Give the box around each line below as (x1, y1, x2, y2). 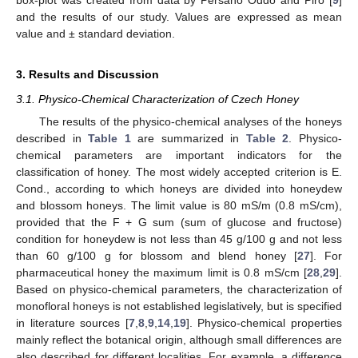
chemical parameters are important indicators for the (16, 149, 342, 162)
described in (16, 132, 89, 145)
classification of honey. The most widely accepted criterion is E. (16, 165, 342, 179)
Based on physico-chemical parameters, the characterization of (16, 283, 342, 296)
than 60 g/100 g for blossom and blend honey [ (16, 249, 297, 263)
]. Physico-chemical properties (185, 316, 343, 330)
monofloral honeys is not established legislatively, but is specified (16, 300, 342, 313)
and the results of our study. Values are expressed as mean (16, 10, 342, 24)
